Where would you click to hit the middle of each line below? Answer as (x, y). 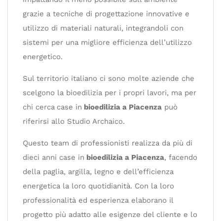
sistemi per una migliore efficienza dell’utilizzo (107, 42)
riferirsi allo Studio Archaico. (74, 121)
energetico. (43, 57)
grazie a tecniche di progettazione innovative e (106, 14)
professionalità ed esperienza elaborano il (98, 200)
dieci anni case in (54, 157)
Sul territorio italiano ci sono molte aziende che (109, 78)
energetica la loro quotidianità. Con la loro (98, 186)
